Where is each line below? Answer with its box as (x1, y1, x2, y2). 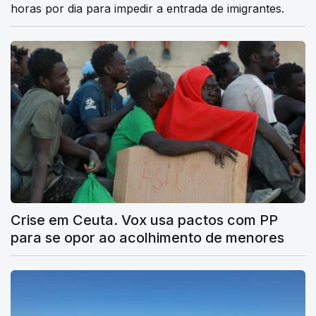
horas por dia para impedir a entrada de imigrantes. (11, 1, 284, 16)
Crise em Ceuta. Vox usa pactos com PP (11, 211, 278, 229)
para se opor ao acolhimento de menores (11, 229, 284, 246)
